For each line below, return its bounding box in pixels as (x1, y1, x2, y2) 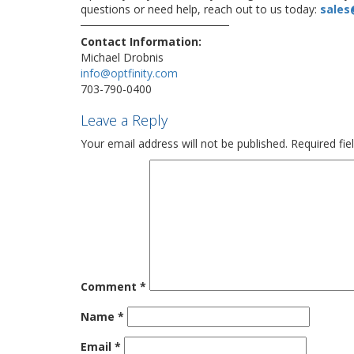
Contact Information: (81, 34, 201, 49)
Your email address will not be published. (81, 136, 288, 151)
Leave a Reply (81, 111, 168, 130)
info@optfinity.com (81, 66, 178, 81)
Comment (81, 279, 140, 294)
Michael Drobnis (81, 50, 164, 65)
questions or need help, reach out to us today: (81, 2, 320, 17)
